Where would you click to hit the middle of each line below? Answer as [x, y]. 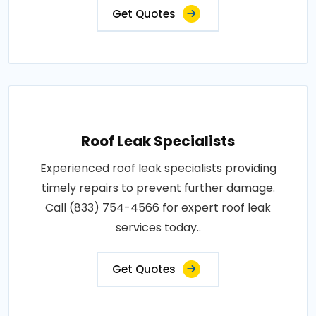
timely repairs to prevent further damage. [158, 188]
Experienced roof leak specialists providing [158, 168]
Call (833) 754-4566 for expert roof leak [158, 208]
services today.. [158, 227]
